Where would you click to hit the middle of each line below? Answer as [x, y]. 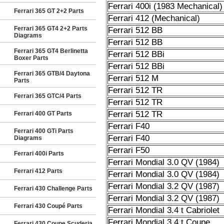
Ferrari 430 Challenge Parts [53, 188]
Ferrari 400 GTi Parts [44, 131]
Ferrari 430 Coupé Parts [48, 206]
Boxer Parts [31, 58]
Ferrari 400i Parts [39, 153]
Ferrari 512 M [133, 78]
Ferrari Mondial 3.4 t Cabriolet [163, 210]
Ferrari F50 [128, 150]
